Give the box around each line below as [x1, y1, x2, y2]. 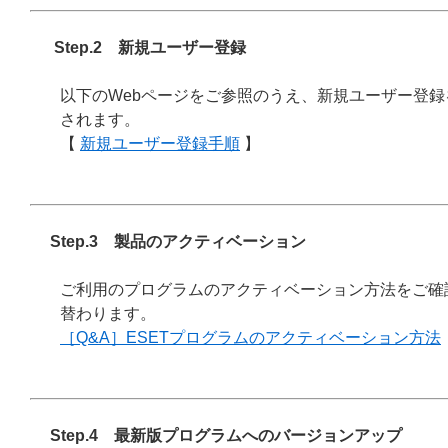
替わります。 [60, 305, 156, 322]
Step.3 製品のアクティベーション [50, 233, 306, 250]
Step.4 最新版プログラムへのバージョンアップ [50, 427, 402, 444]
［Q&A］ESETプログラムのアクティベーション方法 [60, 329, 441, 346]
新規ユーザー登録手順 [80, 135, 240, 152]
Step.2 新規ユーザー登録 [54, 39, 246, 56]
